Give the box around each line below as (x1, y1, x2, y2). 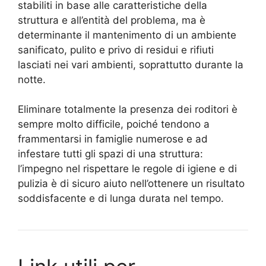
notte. (18, 73, 46, 85)
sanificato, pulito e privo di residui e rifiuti (18, 43, 214, 56)
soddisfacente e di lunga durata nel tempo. (18, 192, 224, 205)
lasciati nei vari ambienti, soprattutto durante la (18, 58, 243, 71)
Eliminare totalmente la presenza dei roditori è (18, 103, 237, 116)
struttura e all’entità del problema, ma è (18, 14, 205, 26)
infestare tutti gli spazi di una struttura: (18, 148, 203, 160)
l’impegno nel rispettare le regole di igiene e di (18, 163, 237, 175)
